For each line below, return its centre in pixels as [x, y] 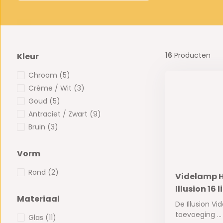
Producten [191, 56]
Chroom [44, 75]
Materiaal [38, 199]
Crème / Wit [51, 88]
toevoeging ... [198, 215]
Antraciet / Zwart [59, 114]
